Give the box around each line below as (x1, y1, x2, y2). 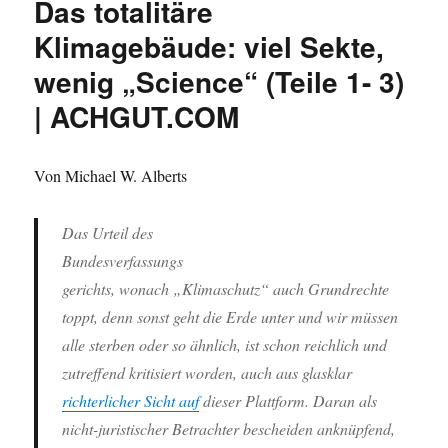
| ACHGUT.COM (34, 95, 240, 137)
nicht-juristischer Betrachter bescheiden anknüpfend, (62, 417, 396, 439)
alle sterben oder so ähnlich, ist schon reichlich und (62, 333, 388, 355)
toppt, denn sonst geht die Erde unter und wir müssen (62, 305, 399, 327)
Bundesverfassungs (62, 249, 184, 271)
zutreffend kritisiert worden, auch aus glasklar (62, 361, 353, 383)
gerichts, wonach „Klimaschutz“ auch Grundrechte (62, 277, 390, 299)
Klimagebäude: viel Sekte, (34, 25, 385, 67)
